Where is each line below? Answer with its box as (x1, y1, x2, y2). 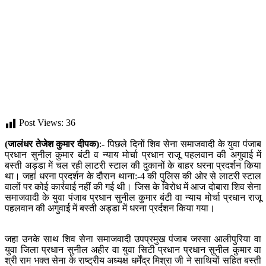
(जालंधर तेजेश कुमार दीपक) (5, 139, 100, 150)
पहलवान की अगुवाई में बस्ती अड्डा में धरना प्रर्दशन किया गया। (5, 203, 215, 214)
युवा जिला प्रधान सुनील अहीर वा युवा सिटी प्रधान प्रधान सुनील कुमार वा (5, 245, 261, 255)
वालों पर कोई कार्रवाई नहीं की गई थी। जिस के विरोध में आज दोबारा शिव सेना (5, 182, 261, 192)
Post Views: (19, 118, 64, 128)
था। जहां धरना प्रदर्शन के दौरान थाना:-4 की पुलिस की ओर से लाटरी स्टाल (5, 171, 261, 182)
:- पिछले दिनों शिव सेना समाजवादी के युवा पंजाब (99, 139, 262, 150)
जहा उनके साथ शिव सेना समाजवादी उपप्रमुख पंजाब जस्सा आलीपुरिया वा (5, 234, 261, 245)
